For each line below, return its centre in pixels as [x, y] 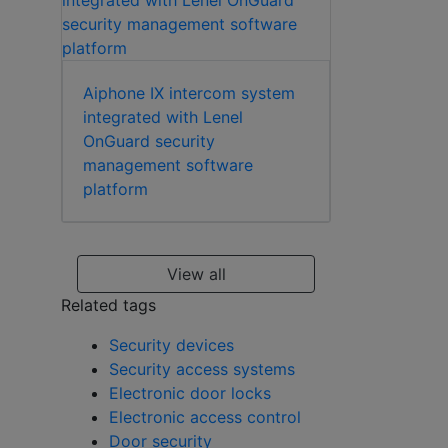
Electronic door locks [190, 393]
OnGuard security [149, 141]
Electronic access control [205, 417]
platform [115, 189]
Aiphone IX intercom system [189, 93]
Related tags [108, 305]
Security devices [171, 345]
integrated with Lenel [163, 117]
